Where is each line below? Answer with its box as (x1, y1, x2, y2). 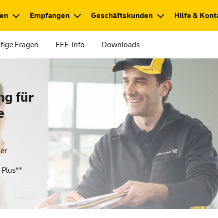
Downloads (102, 40, 140, 50)
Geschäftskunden (91, 11, 153, 20)
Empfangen (30, 11, 70, 20)
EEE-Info (55, 40, 85, 50)
